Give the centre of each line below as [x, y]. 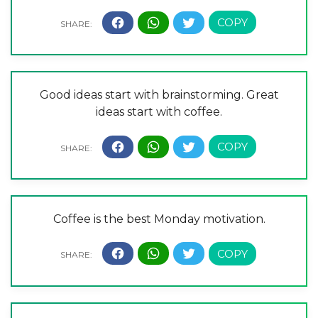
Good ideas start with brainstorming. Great [159, 95]
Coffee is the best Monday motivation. [159, 219]
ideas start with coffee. [159, 112]
